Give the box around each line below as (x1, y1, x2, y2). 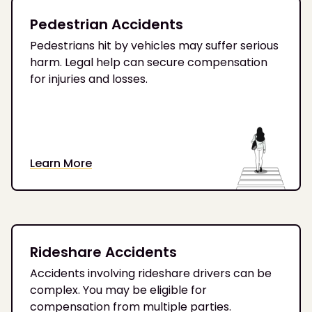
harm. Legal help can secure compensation (30, 54, 267, 71)
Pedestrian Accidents (30, 15, 183, 35)
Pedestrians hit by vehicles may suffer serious (30, 38, 279, 54)
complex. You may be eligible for (30, 282, 207, 299)
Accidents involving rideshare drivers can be (30, 265, 272, 282)
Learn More (30, 155, 92, 172)
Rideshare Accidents (30, 242, 177, 263)
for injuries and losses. (30, 71, 148, 88)
